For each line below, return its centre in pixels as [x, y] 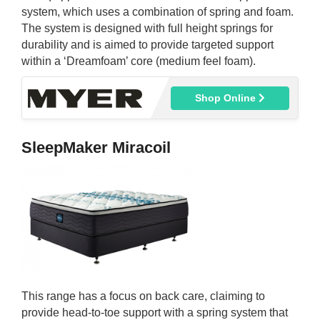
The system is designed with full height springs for [147, 29]
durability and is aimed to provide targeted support [147, 45]
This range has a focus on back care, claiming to [143, 296]
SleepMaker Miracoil [96, 148]
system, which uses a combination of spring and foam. [157, 12]
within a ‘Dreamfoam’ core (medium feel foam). [139, 61]
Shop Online [227, 98]
